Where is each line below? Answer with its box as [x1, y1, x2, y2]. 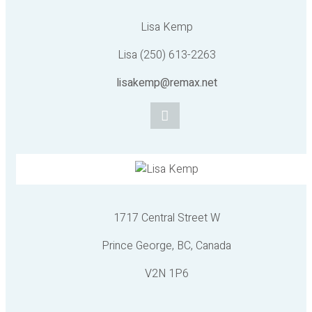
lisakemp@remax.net [116, 75, 217, 91]
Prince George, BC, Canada [102, 237, 231, 254]
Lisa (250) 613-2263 [117, 47, 216, 63]
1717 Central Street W [113, 210, 220, 226]
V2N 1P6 [144, 265, 189, 282]
